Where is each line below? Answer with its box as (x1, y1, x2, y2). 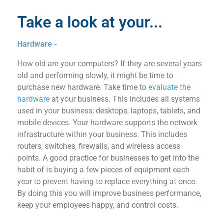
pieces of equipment (101, 165, 173, 175)
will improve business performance (79, 189, 200, 198)
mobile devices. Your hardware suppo (17, 118, 146, 128)
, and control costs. (113, 200, 178, 210)
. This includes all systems (109, 94, 200, 104)
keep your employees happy (17, 200, 113, 210)
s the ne (151, 118, 178, 128)
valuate (152, 82, 180, 92)
